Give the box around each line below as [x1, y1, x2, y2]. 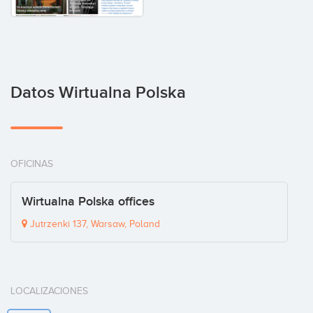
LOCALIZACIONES [10, 286, 88, 297]
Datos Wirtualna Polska [10, 82, 186, 103]
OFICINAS [10, 159, 53, 170]
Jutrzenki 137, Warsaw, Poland [27, 219, 160, 230]
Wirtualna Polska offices [22, 194, 154, 210]
